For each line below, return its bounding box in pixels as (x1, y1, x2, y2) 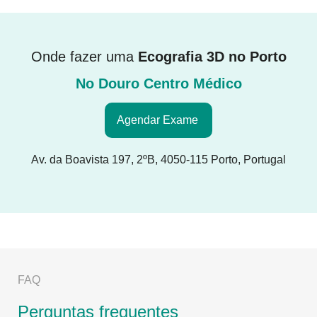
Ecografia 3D (137, 48, 224, 64)
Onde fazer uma (30, 48, 138, 64)
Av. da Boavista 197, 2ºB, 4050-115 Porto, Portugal (31, 153, 286, 166)
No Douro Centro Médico (75, 76, 242, 92)
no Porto (228, 48, 287, 64)
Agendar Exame (117, 113, 198, 126)
